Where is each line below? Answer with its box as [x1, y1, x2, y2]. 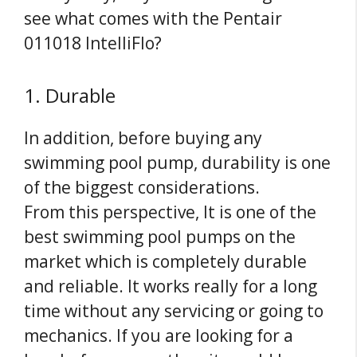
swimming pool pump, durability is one [24, 151, 331, 174]
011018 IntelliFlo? [24, 32, 162, 55]
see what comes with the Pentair [24, 7, 282, 30]
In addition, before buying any [24, 126, 262, 149]
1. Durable [24, 81, 116, 108]
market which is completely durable [24, 249, 307, 273]
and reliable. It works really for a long [24, 274, 317, 297]
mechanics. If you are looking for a [24, 324, 293, 347]
